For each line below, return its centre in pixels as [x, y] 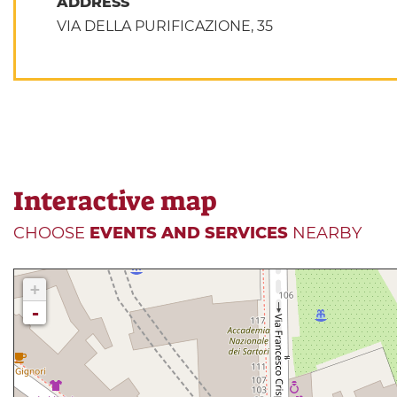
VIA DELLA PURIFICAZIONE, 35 [164, 26]
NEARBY [325, 233]
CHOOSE [51, 233]
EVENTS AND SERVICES [189, 233]
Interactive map [115, 201]
